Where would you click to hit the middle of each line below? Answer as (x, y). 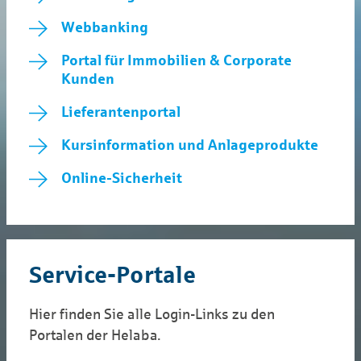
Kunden (88, 79)
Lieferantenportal (121, 112)
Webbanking (105, 28)
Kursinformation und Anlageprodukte (190, 145)
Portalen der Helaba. (95, 336)
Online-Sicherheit (122, 178)
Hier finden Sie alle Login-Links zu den (152, 315)
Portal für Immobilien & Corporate (176, 61)
